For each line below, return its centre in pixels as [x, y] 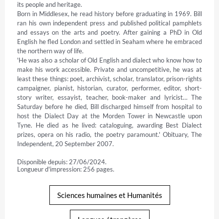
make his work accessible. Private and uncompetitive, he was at [109, 70]
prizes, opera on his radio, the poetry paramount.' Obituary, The [109, 135]
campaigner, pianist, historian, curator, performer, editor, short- [109, 88]
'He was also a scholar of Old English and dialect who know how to [109, 60]
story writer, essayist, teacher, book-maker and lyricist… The [109, 98]
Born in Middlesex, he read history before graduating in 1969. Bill [109, 14]
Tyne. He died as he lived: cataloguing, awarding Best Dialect [109, 125]
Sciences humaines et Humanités [109, 195]
